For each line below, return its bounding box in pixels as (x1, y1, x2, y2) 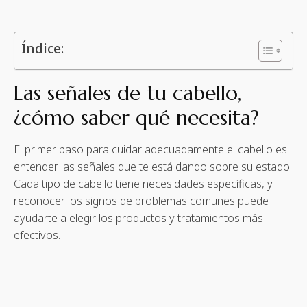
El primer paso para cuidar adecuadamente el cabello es (14, 142, 287, 157)
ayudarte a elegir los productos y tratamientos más (14, 210, 263, 225)
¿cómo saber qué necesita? (14, 105, 259, 130)
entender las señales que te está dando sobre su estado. (14, 159, 292, 174)
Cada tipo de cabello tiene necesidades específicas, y (14, 176, 273, 191)
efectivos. (14, 228, 60, 243)
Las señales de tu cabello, (14, 80, 241, 106)
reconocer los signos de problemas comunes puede (14, 193, 269, 208)
